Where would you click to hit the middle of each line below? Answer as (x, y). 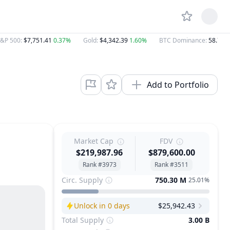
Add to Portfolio (178, 85)
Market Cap (94, 141)
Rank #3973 (99, 165)
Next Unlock (82, 210)
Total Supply (83, 220)
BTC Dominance (182, 40)
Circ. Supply (82, 180)
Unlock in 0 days (102, 206)
